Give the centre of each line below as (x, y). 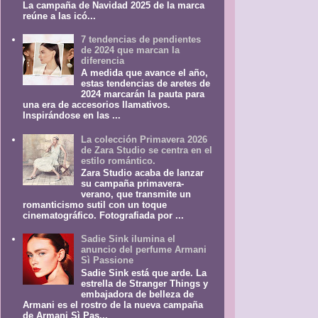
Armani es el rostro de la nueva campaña (113, 305)
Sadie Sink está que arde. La (144, 273)
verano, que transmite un (136, 194)
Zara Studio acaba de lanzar (143, 173)
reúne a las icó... (60, 16)
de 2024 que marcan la (131, 50)
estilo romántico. (119, 160)
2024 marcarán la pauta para (143, 94)
